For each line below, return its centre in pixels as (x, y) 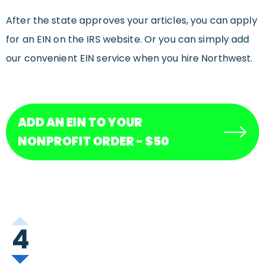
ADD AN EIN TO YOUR (80, 123)
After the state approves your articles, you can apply (132, 21)
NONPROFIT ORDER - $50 (93, 142)
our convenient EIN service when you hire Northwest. (130, 59)
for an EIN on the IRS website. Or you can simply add (128, 40)
